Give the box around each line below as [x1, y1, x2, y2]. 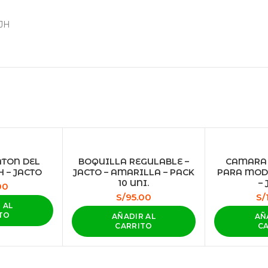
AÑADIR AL [112, 212, 156, 221]
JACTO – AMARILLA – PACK [72, 167, 194, 178]
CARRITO [115, 221, 153, 230]
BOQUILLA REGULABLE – [78, 156, 189, 167]
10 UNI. [118, 178, 150, 188]
